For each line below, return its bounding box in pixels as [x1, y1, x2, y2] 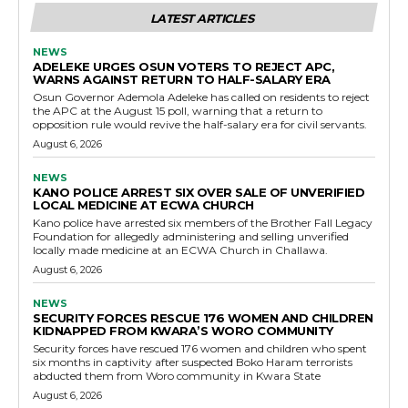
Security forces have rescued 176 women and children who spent [33, 341, 367, 355]
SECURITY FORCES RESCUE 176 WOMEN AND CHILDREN [33, 310, 373, 325]
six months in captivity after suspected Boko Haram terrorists [33, 354, 352, 369]
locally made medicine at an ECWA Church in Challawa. [33, 242, 328, 257]
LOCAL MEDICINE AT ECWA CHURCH [33, 197, 254, 212]
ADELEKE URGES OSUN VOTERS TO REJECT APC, [33, 58, 334, 74]
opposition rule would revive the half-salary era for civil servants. [33, 117, 367, 131]
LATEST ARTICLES [149, 10, 254, 25]
